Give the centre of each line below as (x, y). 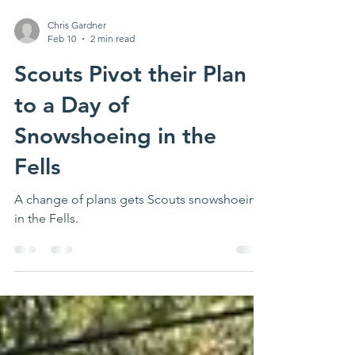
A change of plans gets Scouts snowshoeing (139, 240)
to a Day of (72, 146)
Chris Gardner (77, 66)
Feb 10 (62, 80)
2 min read (113, 80)
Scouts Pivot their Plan (130, 115)
